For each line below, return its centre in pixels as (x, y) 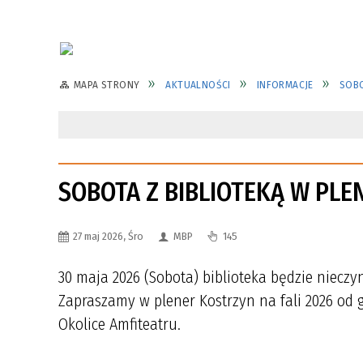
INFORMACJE (285, 85)
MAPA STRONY (107, 85)
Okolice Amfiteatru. (120, 324)
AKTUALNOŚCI (198, 85)
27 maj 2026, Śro (108, 236)
